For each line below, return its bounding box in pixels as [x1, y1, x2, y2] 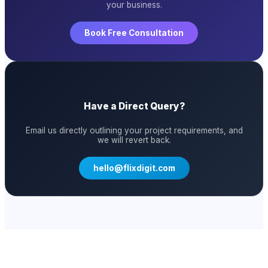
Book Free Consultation [84, 28, 184, 38]
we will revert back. [97, 135, 171, 145]
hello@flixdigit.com [93, 163, 175, 173]
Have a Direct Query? [83, 100, 185, 112]
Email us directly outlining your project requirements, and [25, 126, 243, 135]
